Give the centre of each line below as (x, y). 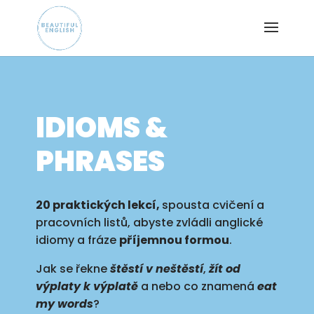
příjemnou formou (174, 240)
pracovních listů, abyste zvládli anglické (149, 223)
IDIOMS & (101, 128)
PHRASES (100, 161)
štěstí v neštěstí (156, 269)
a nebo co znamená (197, 286)
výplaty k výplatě (87, 286)
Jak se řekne (73, 269)
